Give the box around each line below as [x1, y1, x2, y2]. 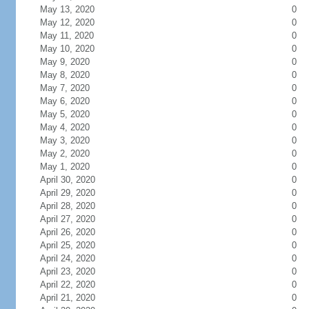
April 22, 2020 [39, 279, 95, 290]
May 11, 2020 [39, 30, 94, 41]
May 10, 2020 [39, 43, 94, 54]
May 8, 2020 [39, 70, 90, 80]
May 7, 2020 [39, 83, 90, 93]
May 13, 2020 [39, 4, 94, 14]
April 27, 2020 [39, 214, 95, 224]
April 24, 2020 [39, 253, 95, 263]
